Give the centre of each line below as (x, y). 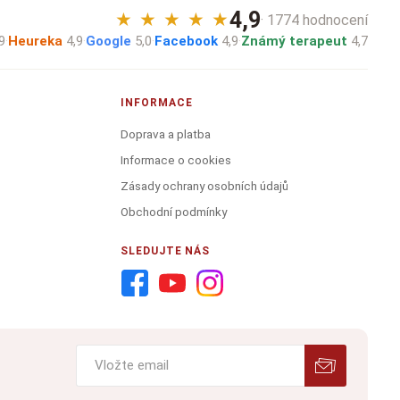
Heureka (35, 41)
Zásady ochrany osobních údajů (205, 185)
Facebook (186, 41)
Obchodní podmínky (174, 211)
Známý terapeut (294, 41)
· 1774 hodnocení (314, 20)
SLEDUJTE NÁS (166, 250)
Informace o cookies (176, 159)
